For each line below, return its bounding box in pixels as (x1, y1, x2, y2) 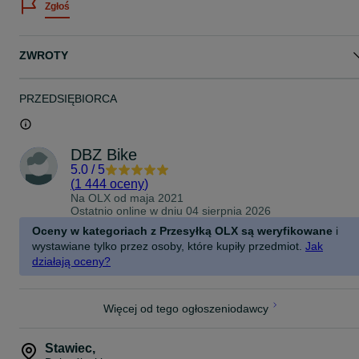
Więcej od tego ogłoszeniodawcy (103, 302, 268, 315)
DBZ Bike (71, 146, 137, 163)
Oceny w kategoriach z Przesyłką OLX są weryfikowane (32, 224, 333, 237)
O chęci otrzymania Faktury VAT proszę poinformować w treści (19, 27, 336, 40)
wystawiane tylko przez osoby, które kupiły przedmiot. (32, 240, 302, 252)
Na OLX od (71, 192, 130, 204)
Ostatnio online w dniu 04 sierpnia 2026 (71, 204, 271, 217)
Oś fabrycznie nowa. (19, 2, 123, 14)
